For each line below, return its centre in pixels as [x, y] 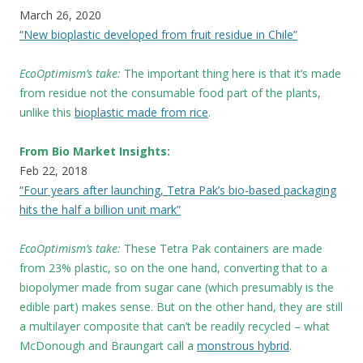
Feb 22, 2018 [53, 170]
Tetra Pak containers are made [241, 248]
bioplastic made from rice [141, 112]
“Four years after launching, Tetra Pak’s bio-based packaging [178, 190]
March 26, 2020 [60, 15]
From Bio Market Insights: [95, 151]
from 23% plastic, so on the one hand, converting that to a [173, 267]
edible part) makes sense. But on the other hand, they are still [181, 306]
